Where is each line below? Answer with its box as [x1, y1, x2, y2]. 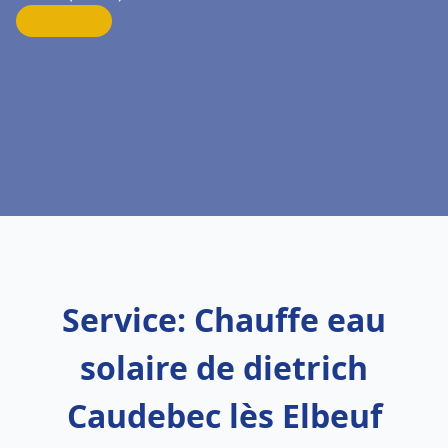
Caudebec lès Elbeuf [66, 394, 382, 437]
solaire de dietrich [80, 346, 368, 389]
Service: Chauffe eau [62, 298, 386, 341]
